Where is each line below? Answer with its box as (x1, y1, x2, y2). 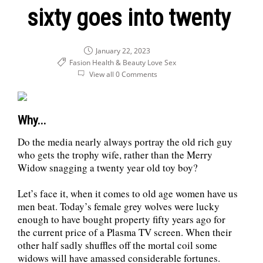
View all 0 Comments (89, 69, 157, 79)
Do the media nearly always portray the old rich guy (18, 134, 232, 149)
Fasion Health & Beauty (69, 57, 146, 68)
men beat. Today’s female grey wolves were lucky (18, 199, 220, 213)
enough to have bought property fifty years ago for (18, 212, 225, 226)
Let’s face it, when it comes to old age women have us (18, 186, 238, 200)
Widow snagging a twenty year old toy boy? (18, 160, 198, 174)
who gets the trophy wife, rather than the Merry (18, 147, 213, 161)
